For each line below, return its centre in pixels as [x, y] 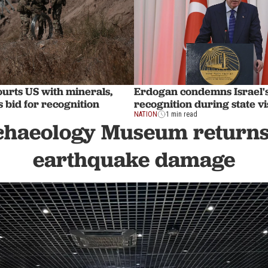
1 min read [182, 115]
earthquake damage [134, 160]
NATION [146, 115]
